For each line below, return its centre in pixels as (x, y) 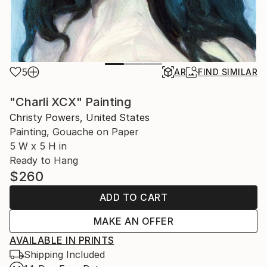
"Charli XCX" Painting (70, 102)
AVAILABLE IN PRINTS (62, 240)
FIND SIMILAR (228, 72)
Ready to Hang (44, 161)
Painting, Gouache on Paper (74, 132)
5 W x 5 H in (38, 146)
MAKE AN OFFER (133, 221)
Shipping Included (64, 255)
